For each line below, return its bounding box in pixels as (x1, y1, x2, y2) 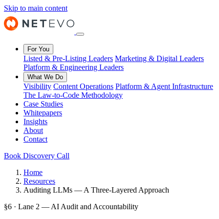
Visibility (23, 82, 51, 90)
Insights (23, 117, 47, 126)
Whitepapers (23, 109, 62, 117)
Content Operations (53, 82, 113, 90)
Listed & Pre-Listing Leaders (23, 54, 113, 63)
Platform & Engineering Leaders (23, 63, 124, 71)
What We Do (27, 73, 63, 81)
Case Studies (23, 100, 63, 108)
